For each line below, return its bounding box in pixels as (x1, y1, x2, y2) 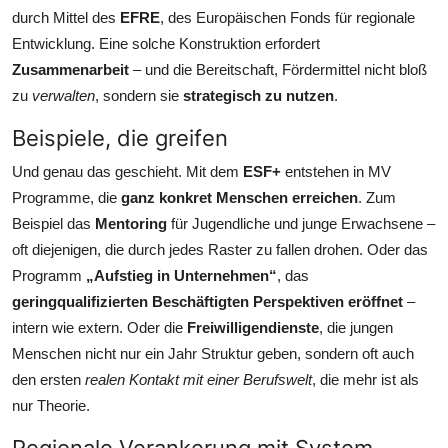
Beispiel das (12, 214, 95, 232)
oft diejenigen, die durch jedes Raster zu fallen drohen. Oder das (12, 240, 428, 258)
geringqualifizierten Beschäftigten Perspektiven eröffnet (12, 292, 403, 310)
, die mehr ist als (312, 370, 419, 388)
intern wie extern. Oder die (12, 318, 187, 336)
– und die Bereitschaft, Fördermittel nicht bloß (129, 60, 427, 78)
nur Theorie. (12, 396, 90, 414)
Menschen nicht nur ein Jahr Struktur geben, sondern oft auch (12, 344, 414, 362)
